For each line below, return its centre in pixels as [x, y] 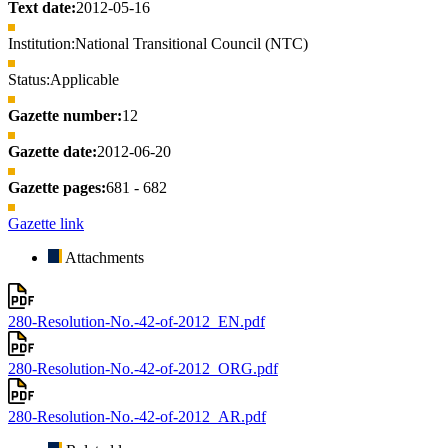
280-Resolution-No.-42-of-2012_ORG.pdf [143, 369]
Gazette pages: [57, 188]
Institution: [41, 44]
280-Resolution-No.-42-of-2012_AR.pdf [137, 416]
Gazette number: [65, 116]
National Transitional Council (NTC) [191, 44]
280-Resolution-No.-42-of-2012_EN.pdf [136, 321]
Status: [29, 80]
